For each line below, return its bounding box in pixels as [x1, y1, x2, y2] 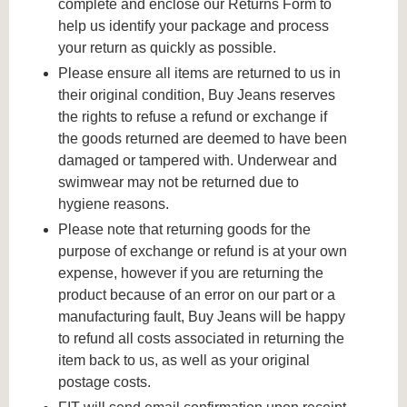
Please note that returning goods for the [58, 221, 312, 237]
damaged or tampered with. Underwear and [58, 152, 338, 168]
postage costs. [58, 373, 152, 390]
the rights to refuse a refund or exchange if [58, 108, 328, 124]
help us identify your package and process [58, 18, 330, 35]
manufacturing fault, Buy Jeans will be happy [58, 308, 346, 324]
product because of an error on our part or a [58, 286, 336, 303]
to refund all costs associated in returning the [58, 330, 345, 346]
